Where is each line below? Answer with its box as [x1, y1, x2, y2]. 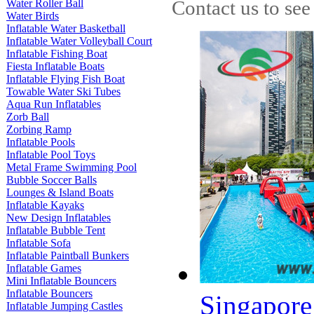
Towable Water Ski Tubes [6, 86, 121, 97]
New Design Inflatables [6, 212, 111, 224]
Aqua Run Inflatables [6, 98, 101, 110]
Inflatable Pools [6, 136, 75, 148]
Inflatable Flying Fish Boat [6, 73, 125, 85]
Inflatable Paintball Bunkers [6, 250, 129, 261]
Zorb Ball [6, 111, 49, 123]
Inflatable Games [6, 262, 81, 274]
